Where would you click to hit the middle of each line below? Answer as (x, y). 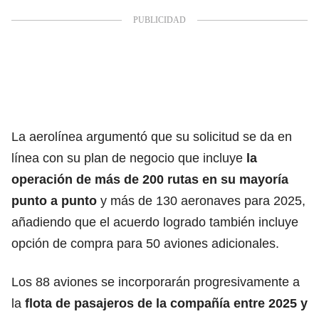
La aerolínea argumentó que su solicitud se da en (152, 136)
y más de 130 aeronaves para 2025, (203, 200)
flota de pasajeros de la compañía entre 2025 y (166, 303)
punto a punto (56, 200)
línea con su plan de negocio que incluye (127, 158)
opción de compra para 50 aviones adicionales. (145, 243)
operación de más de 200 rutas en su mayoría (150, 179)
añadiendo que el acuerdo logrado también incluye (155, 222)
